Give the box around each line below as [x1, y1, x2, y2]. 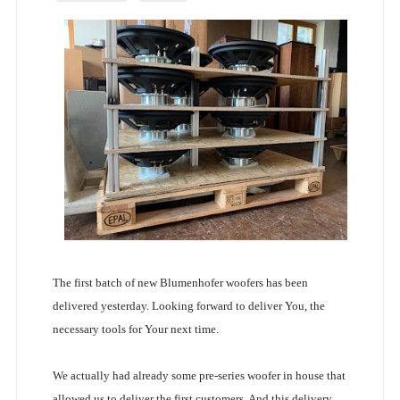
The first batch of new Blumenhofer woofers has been [52, 276, 308, 290]
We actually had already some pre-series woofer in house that [52, 369, 346, 383]
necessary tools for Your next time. [52, 322, 219, 337]
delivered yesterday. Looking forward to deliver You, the [52, 299, 325, 313]
